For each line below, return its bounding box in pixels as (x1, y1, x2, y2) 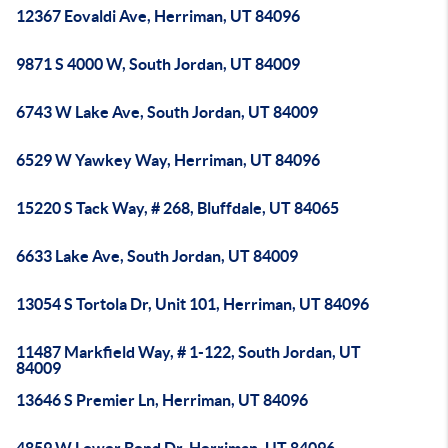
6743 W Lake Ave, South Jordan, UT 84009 (16, 103, 318, 121)
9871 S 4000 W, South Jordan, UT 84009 (16, 55, 300, 73)
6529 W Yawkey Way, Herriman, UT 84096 (16, 151, 320, 169)
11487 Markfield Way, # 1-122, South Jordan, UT (16, 343, 361, 361)
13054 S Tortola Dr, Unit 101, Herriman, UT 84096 (16, 295, 369, 313)
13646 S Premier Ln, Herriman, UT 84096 (16, 391, 308, 409)
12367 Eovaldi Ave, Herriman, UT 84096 (16, 7, 300, 25)
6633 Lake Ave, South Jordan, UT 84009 (16, 247, 298, 265)
